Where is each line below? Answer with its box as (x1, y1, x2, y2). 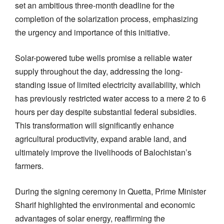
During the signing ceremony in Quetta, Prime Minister (15, 185, 206, 197)
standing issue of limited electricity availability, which (15, 78, 200, 90)
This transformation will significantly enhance (15, 119, 174, 131)
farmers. (15, 159, 43, 171)
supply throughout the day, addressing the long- (15, 65, 182, 77)
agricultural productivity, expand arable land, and (15, 132, 186, 144)
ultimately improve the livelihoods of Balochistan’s (15, 146, 191, 158)
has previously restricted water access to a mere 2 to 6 (15, 92, 206, 104)
